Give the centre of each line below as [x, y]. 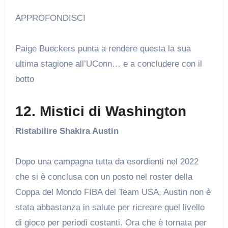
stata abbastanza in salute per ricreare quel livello [110, 208]
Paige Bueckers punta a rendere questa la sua [103, 48]
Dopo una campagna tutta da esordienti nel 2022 [107, 162]
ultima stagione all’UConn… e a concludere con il [108, 64]
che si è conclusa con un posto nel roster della [104, 177]
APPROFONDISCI [53, 18]
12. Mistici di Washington [101, 111]
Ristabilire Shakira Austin [67, 131]
